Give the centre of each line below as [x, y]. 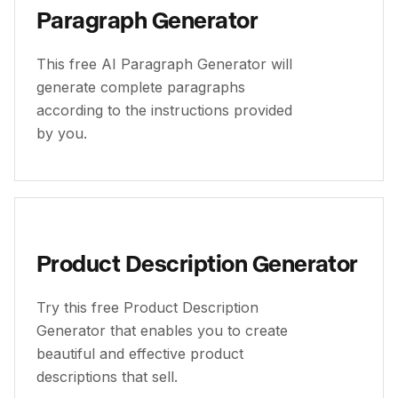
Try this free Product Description [147, 307]
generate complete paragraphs [141, 87]
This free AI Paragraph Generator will [164, 64]
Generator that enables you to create [162, 330]
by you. [62, 133]
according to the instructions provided [164, 110]
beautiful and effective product [140, 354]
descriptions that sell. [107, 377]
